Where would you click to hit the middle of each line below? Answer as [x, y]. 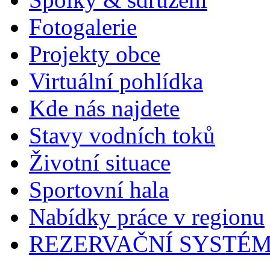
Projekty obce [95, 54]
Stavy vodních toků [122, 135]
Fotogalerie [83, 27]
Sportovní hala [99, 189]
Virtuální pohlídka [116, 81]
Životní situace [100, 162]
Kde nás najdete [104, 108]
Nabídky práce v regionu [147, 216]
